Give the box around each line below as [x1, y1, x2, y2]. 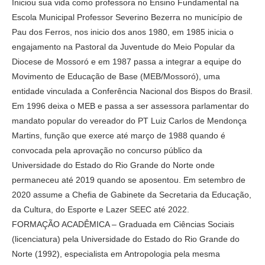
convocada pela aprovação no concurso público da [12, 145, 202, 155]
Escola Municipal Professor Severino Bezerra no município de [12, 12, 243, 22]
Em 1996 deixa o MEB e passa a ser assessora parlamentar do [12, 101, 249, 111]
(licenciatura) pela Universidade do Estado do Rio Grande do [12, 234, 240, 244]
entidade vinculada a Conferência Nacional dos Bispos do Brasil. [12, 86, 253, 96]
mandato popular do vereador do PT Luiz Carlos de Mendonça [12, 115, 247, 125]
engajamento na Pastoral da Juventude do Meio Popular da [12, 41, 235, 51]
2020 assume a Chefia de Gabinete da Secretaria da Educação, [12, 189, 251, 199]
